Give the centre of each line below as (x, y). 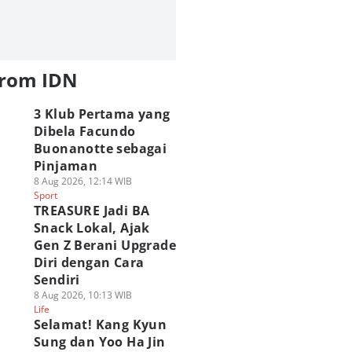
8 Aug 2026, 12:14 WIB (82, 181)
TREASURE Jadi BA (92, 211)
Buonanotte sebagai (100, 148)
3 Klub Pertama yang (102, 114)
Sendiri (57, 280)
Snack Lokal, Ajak (92, 228)
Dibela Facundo (84, 131)
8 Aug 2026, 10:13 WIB (82, 295)
